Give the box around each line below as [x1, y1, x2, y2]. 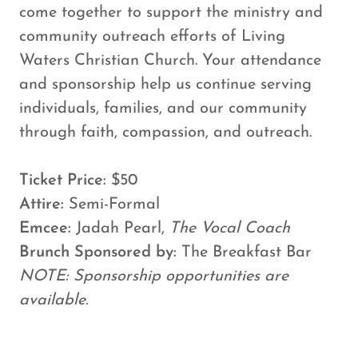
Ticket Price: [19, 173, 106, 189]
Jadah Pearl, [71, 221, 169, 237]
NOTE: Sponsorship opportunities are [19, 268, 288, 284]
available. [19, 292, 88, 308]
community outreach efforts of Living [19, 29, 285, 45]
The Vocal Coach [169, 221, 290, 237]
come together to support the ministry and [19, 5, 323, 21]
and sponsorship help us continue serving [19, 77, 312, 93]
